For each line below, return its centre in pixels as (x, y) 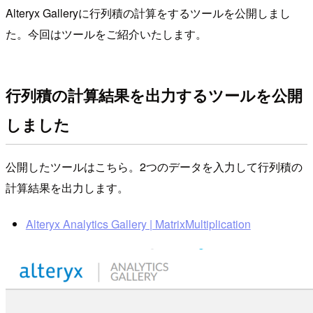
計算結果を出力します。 (67, 188)
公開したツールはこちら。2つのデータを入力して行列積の (154, 167)
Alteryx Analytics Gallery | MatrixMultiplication (138, 224)
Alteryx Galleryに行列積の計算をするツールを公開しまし (148, 13)
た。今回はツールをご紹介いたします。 (106, 34)
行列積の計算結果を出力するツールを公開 (154, 95)
